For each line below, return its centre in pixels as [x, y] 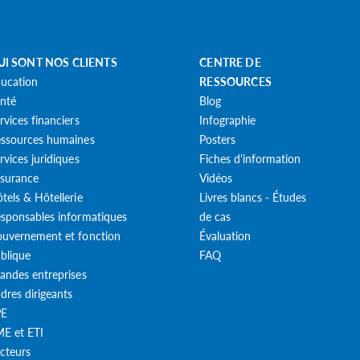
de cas [215, 216]
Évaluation [225, 235]
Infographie [228, 119]
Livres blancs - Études [253, 196]
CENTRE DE [230, 61]
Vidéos [216, 177]
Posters [218, 139]
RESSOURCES [235, 81]
